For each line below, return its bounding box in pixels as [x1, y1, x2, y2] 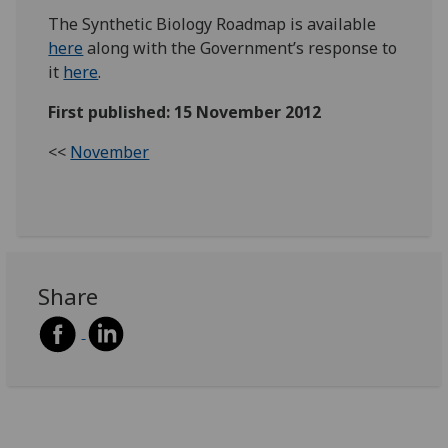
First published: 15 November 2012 [48, 100, 322, 123]
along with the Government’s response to [83, 36, 398, 59]
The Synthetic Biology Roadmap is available [48, 12, 377, 35]
